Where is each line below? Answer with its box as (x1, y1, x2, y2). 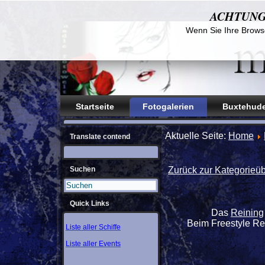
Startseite (76, 102, 114, 111)
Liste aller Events (66, 240, 121, 248)
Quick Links (70, 199, 109, 208)
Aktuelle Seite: (165, 131, 228, 141)
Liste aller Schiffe (66, 223, 121, 231)
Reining (231, 208, 264, 218)
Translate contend (70, 132, 130, 141)
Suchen (70, 165, 95, 173)
